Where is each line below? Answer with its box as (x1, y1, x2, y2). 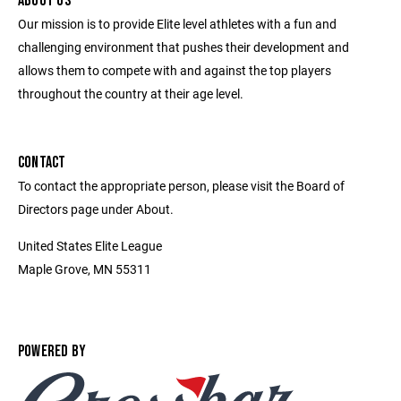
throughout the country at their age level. (18, 85, 243, 102)
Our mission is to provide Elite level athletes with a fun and (18, 15, 337, 32)
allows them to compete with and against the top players (18, 62, 331, 79)
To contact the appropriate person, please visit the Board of (18, 177, 345, 194)
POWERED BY (18, 342, 87, 361)
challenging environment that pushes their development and (18, 38, 349, 55)
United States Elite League (18, 237, 162, 254)
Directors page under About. (18, 200, 174, 218)
